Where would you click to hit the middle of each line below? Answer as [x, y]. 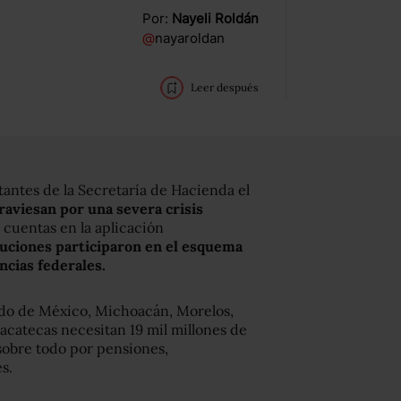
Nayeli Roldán [215, 18]
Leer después [225, 87]
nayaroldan [190, 38]
